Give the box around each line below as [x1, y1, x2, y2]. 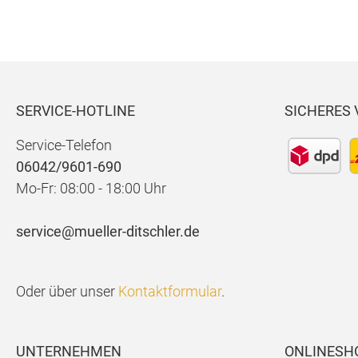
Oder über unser [16, 283, 118, 300]
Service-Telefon [16, 137, 112, 153]
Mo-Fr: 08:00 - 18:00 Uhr [16, 180, 166, 197]
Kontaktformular [118, 283, 221, 300]
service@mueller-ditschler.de [16, 223, 200, 240]
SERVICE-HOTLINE [16, 102, 135, 119]
